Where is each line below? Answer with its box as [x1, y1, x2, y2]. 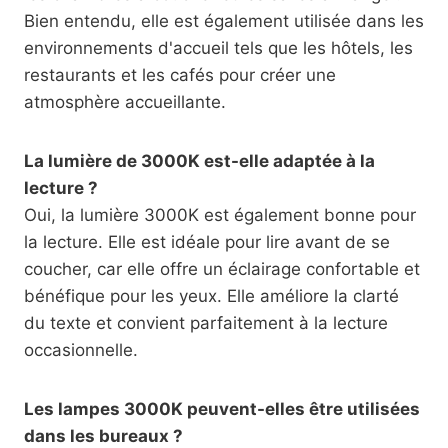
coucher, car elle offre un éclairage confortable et [24, 259, 420, 279]
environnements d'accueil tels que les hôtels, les [24, 38, 413, 58]
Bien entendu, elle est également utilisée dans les [24, 11, 424, 31]
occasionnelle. [24, 340, 138, 360]
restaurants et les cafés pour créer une [24, 65, 336, 85]
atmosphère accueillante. [24, 92, 226, 112]
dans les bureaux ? [24, 426, 183, 446]
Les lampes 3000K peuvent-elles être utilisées [24, 399, 420, 419]
